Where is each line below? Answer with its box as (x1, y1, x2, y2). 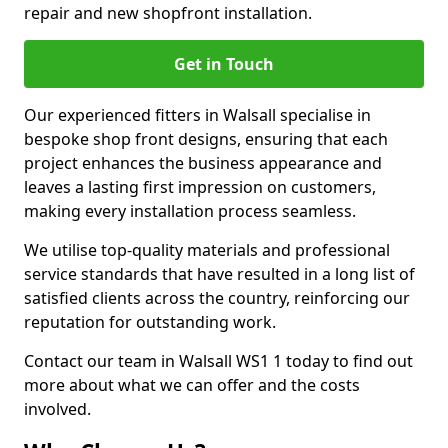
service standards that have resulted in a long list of (24, 263, 415, 285)
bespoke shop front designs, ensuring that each (24, 128, 388, 150)
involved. (24, 398, 91, 420)
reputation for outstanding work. (24, 311, 276, 333)
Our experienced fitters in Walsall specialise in (24, 104, 371, 126)
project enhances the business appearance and (24, 152, 382, 174)
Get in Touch (174, 53, 274, 75)
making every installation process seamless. (24, 200, 356, 222)
